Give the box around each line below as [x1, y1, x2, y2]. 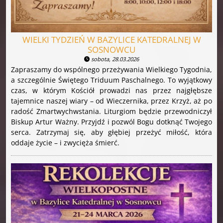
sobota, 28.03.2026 [90, 55, 139, 63]
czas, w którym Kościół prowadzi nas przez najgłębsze [11, 86, 212, 96]
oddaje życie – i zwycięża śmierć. [11, 138, 119, 148]
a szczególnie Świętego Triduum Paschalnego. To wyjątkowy [11, 75, 212, 85]
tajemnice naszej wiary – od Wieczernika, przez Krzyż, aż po [11, 96, 212, 106]
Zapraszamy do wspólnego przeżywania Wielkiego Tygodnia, [11, 65, 212, 75]
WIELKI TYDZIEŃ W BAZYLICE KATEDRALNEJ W [22, 34, 201, 46]
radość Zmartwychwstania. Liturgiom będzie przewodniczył [11, 107, 212, 116]
